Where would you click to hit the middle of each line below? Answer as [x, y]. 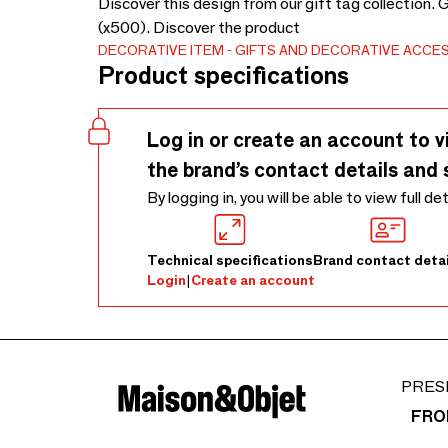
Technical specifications [230, 260]
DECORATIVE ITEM [161, 50]
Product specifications [223, 75]
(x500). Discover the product [199, 27]
